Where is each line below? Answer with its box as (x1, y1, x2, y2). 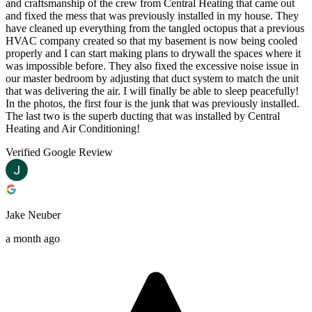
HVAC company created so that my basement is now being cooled (6, 34, 297, 47)
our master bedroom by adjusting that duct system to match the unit (6, 72, 299, 84)
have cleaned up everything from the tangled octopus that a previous (6, 22, 304, 34)
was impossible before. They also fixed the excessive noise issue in (6, 59, 299, 72)
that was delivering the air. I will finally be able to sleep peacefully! (6, 84, 299, 97)
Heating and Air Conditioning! (6, 122, 140, 134)
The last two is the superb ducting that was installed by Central (6, 109, 280, 122)
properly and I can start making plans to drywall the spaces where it (6, 47, 301, 59)
